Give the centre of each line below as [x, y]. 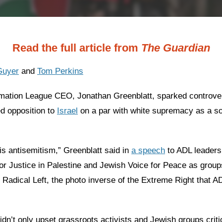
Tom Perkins [60, 71]
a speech [148, 150]
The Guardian [175, 48]
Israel [67, 111]
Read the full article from [77, 48]
